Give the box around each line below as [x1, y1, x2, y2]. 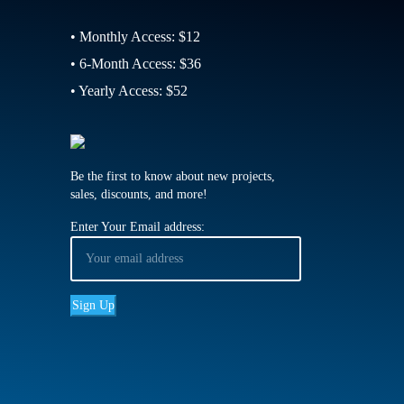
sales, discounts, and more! [69, 188, 207, 201]
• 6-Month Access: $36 [69, 56, 201, 71]
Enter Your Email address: [69, 220, 205, 234]
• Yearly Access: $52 [69, 83, 188, 98]
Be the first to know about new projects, [69, 170, 275, 183]
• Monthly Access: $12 [69, 29, 200, 44]
